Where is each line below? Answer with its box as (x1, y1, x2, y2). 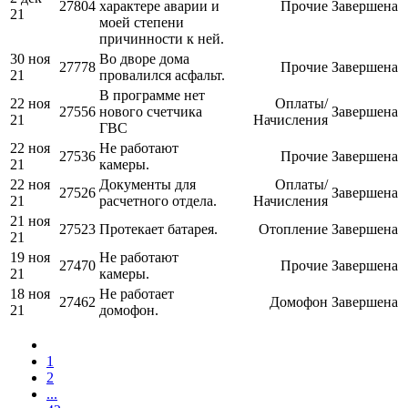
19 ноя (10, 250, 50, 266)
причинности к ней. (99, 31, 224, 47)
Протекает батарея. (99, 221, 218, 238)
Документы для (99, 177, 196, 193)
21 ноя (10, 213, 50, 229)
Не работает (99, 286, 174, 302)
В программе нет (99, 87, 205, 104)
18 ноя (10, 286, 50, 302)
